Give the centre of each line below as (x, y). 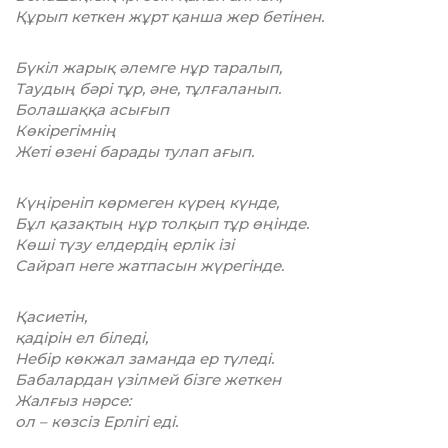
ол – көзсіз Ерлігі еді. (96, 422)
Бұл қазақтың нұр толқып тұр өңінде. (162, 224)
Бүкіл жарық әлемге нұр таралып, (148, 68)
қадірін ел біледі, (81, 338)
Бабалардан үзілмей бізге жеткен (148, 380)
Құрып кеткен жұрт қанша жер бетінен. (169, 17)
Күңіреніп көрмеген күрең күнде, (147, 203)
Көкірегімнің (65, 131)
